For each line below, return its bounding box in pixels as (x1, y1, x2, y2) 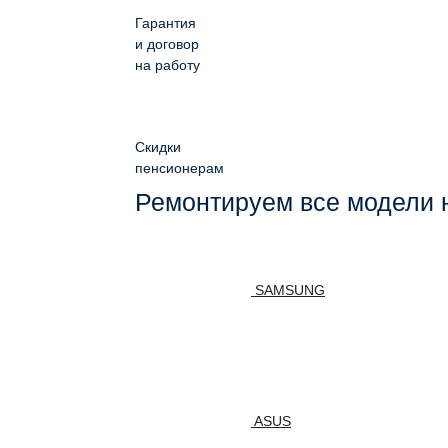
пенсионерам (135, 160, 224, 176)
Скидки (135, 139, 181, 155)
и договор (135, 36, 199, 52)
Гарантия (135, 15, 196, 31)
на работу (135, 57, 200, 73)
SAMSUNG (255, 282, 325, 299)
